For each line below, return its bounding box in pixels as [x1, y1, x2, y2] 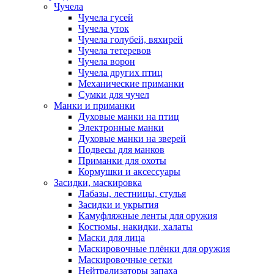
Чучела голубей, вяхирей [78, 34, 183, 45]
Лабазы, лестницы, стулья [78, 188, 186, 199]
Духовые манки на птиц [78, 111, 179, 122]
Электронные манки [78, 122, 164, 133]
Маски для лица [78, 232, 145, 243]
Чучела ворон [78, 56, 135, 67]
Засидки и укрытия [78, 199, 158, 210]
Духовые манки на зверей [78, 133, 186, 144]
